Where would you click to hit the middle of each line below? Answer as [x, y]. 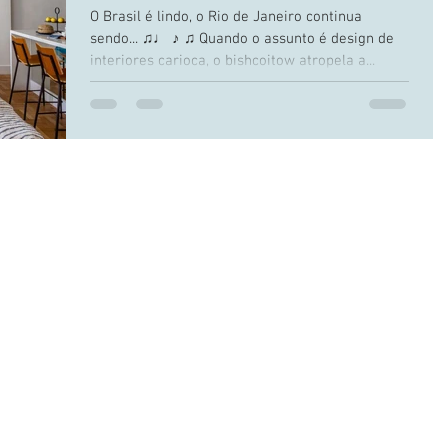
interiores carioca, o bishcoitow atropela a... [232, 61]
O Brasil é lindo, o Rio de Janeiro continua [226, 17]
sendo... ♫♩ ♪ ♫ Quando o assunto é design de [242, 39]
